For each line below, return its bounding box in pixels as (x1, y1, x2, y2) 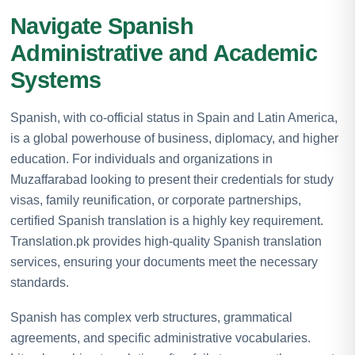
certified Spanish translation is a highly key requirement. (10, 213, 323, 227)
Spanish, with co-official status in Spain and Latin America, (10, 110, 338, 124)
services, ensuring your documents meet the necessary (10, 254, 318, 269)
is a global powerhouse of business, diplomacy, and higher (10, 131, 338, 145)
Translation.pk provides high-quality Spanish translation (10, 234, 322, 248)
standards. (10, 275, 69, 289)
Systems (10, 67, 101, 93)
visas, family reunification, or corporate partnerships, (10, 193, 301, 207)
